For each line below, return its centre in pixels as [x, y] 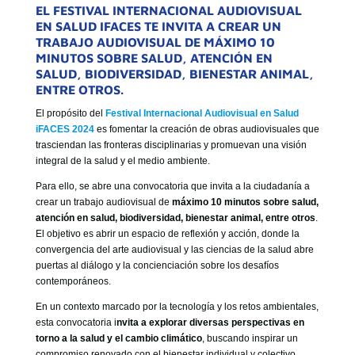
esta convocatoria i [76, 322]
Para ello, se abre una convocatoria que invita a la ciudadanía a [172, 186]
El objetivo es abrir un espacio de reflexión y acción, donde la [167, 233]
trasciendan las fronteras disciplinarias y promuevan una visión [171, 145]
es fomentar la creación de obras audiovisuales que [206, 129]
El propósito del [70, 113]
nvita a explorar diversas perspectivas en [210, 322]
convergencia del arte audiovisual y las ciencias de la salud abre [174, 249]
